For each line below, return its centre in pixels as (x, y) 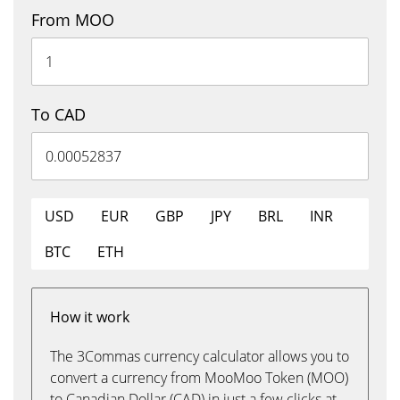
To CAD (58, 114)
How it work (90, 317)
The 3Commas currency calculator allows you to (200, 356)
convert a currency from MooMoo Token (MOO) (199, 378)
